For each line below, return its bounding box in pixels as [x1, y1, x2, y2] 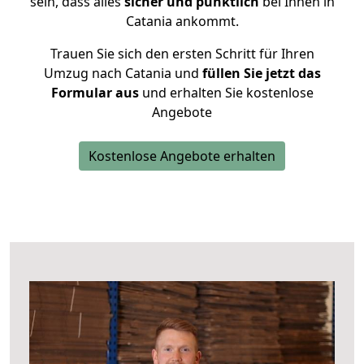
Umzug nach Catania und [43, 64, 199, 82]
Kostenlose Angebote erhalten [89, 147, 275, 165]
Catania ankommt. [125, 12, 239, 30]
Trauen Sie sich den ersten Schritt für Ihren [50, 45, 314, 63]
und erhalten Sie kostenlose [138, 84, 314, 102]
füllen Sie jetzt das [198, 64, 321, 82]
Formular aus [50, 84, 139, 102]
